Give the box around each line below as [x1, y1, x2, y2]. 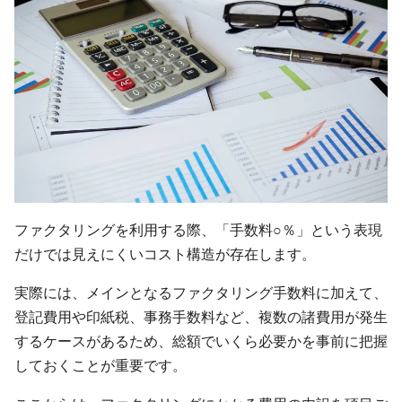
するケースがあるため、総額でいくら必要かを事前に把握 [14, 332, 388, 349]
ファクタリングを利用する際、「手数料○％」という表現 [14, 221, 382, 238]
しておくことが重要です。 [14, 356, 187, 373]
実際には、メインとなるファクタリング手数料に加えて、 [14, 284, 388, 301]
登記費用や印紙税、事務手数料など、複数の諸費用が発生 [14, 308, 388, 325]
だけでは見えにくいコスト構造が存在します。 [14, 245, 316, 262]
